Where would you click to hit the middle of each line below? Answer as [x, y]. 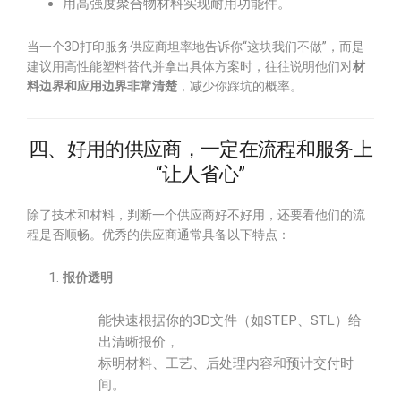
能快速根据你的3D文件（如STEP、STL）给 [230, 320]
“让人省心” [200, 174]
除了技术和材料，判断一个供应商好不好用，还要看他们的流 [196, 215]
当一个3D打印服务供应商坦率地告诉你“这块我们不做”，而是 [196, 47]
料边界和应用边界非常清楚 [102, 86]
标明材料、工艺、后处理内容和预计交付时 [226, 363]
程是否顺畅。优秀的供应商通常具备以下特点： [158, 235]
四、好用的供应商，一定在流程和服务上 [200, 149]
